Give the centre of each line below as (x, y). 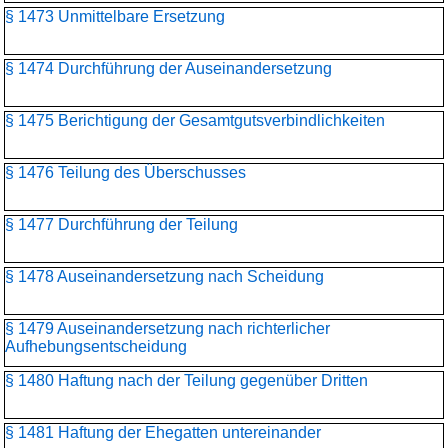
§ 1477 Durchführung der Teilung (121, 224)
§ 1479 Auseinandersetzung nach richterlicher (167, 328)
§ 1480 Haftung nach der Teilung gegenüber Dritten (186, 380)
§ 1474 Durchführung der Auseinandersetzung (168, 68)
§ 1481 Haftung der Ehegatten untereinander (163, 432)
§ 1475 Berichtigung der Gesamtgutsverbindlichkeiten (195, 120)
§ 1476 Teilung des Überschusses (125, 172)
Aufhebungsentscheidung (96, 346)
